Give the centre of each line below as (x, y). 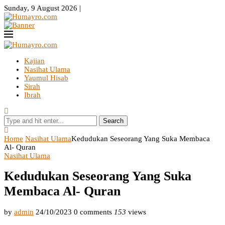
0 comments (93, 212)
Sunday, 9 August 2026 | (42, 8)
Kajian (34, 61)
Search (113, 121)
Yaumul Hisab (46, 78)
